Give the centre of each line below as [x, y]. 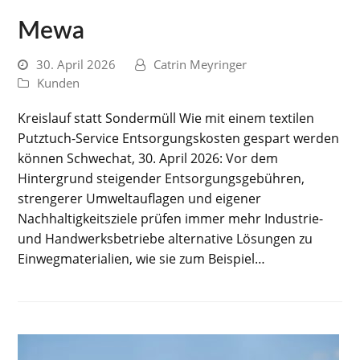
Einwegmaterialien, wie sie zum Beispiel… [142, 259]
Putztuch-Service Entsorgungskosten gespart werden [179, 139]
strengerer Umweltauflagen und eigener [140, 199]
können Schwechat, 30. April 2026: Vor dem [148, 159]
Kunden [59, 83]
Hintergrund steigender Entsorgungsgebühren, [162, 179]
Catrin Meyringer [200, 65]
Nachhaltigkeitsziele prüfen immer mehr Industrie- [171, 219]
